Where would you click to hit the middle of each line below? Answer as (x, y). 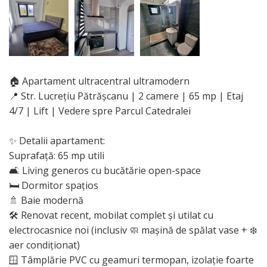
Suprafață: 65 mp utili (57, 155)
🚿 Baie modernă (46, 200)
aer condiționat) (44, 245)
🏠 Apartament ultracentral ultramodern (99, 81)
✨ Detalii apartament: (57, 140)
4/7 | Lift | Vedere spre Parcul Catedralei (100, 111)
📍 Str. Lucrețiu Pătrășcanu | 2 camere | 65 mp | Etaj (126, 96)
